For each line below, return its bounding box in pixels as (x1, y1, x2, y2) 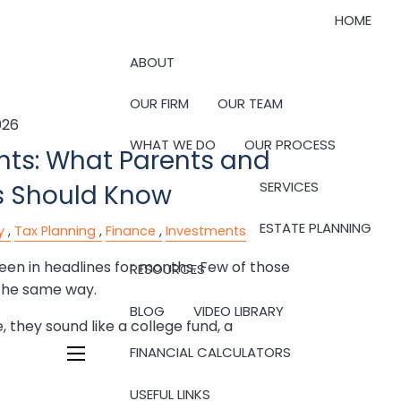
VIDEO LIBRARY (193, 301, 285, 320)
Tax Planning (13, 222, 96, 240)
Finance (105, 222, 156, 240)
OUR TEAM (218, 93, 284, 113)
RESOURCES (130, 260, 206, 279)
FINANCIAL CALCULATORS (130, 343, 292, 363)
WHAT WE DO (130, 135, 217, 155)
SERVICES (259, 176, 319, 196)
